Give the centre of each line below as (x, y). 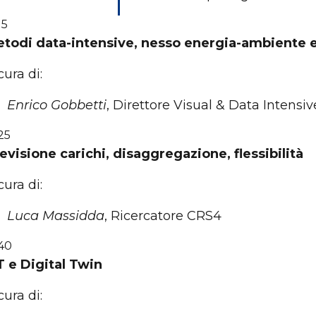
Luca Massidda (56, 216)
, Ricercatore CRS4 (163, 216)
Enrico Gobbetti (57, 105)
